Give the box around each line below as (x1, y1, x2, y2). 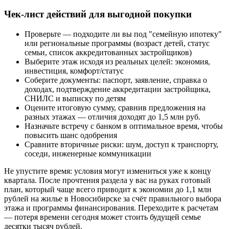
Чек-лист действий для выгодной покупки (4, 9, 192, 20)
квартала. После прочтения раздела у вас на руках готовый (4, 175, 211, 185)
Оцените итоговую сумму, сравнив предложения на (25, 103, 205, 112)
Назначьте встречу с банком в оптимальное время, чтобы (25, 121, 223, 130)
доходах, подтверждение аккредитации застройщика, (25, 84, 211, 94)
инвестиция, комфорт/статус (25, 66, 124, 75)
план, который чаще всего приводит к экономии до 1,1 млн (4, 185, 212, 194)
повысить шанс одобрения (25, 130, 117, 140)
